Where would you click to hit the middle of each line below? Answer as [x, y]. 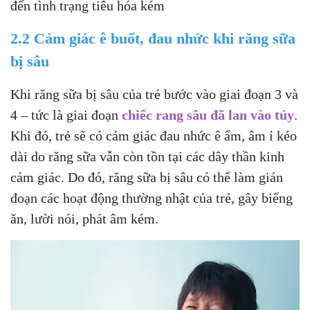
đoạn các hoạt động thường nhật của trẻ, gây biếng [152, 198]
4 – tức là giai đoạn [66, 115]
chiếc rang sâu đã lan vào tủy [208, 115]
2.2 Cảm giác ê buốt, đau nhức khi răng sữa [153, 38]
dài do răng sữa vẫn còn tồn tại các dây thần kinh [147, 156]
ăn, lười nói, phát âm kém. [84, 219]
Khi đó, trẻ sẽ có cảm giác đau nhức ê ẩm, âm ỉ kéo [154, 136]
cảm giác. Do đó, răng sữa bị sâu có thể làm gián [147, 177]
